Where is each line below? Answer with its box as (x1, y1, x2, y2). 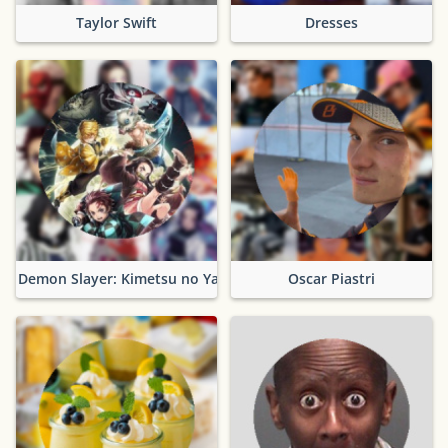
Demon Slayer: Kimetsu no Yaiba (18, 269, 240, 289)
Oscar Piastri (288, 269, 375, 289)
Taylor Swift (76, 13, 157, 33)
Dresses (305, 13, 358, 33)
